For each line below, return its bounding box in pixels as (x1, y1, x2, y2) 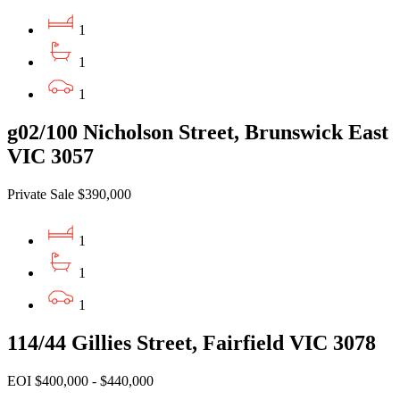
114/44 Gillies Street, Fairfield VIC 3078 (7, 330, 376, 354)
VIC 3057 (7, 145, 94, 169)
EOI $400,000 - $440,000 (7, 372, 154, 388)
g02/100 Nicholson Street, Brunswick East (7, 121, 388, 145)
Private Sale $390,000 (7, 187, 131, 203)
